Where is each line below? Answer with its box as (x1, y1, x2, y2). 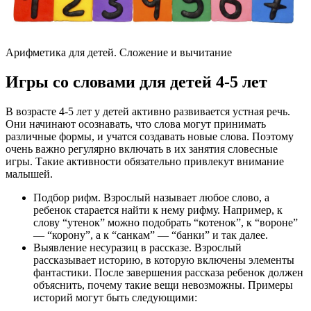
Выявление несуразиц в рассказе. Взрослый (33, 242, 242, 254)
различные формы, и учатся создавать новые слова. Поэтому (6, 131, 294, 143)
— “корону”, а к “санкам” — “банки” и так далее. (33, 229, 268, 242)
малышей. (6, 168, 53, 180)
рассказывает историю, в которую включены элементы (33, 254, 294, 267)
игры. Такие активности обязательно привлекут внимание (6, 155, 284, 168)
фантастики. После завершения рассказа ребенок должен (33, 267, 303, 279)
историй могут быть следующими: (33, 292, 197, 304)
